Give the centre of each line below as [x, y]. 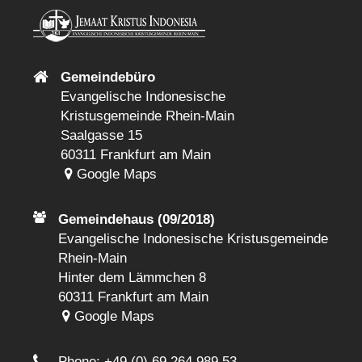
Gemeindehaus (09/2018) [137, 220]
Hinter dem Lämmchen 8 [133, 278]
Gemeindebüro [108, 78]
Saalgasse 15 [102, 136]
